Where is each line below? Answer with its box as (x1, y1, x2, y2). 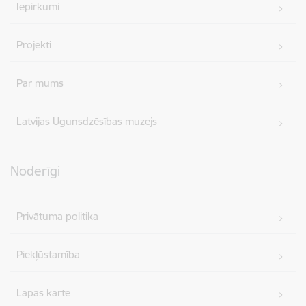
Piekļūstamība (16, 247, 81, 261)
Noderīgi (10, 162, 60, 179)
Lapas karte (16, 286, 71, 299)
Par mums (16, 76, 64, 89)
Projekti (16, 38, 52, 51)
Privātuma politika (16, 209, 99, 223)
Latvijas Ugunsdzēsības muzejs (16, 114, 158, 128)
